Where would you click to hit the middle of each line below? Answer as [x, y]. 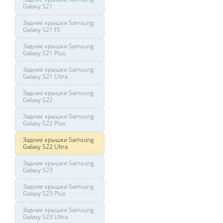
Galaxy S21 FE [42, 30]
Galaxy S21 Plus [44, 53]
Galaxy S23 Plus [44, 193]
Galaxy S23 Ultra [45, 217]
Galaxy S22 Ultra [45, 147]
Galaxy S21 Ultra [45, 76]
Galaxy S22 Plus [44, 123]
